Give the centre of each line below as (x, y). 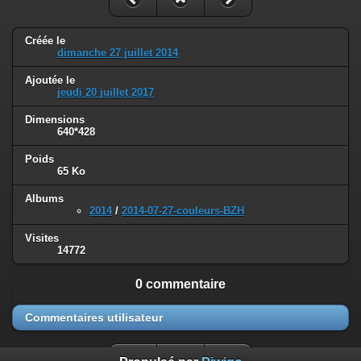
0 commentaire (180, 284)
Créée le (45, 41)
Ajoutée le (50, 81)
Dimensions (55, 120)
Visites (42, 238)
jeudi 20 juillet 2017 (106, 93)
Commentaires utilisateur (94, 317)
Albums (44, 199)
